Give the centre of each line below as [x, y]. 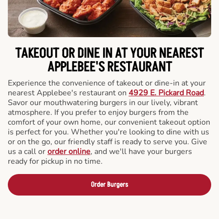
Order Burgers [109, 185]
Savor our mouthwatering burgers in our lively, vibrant [103, 103]
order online [69, 152]
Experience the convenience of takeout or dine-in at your [107, 83]
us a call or [28, 152]
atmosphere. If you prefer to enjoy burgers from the [98, 112]
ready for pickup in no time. [55, 161]
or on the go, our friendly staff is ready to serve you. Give [108, 142]
